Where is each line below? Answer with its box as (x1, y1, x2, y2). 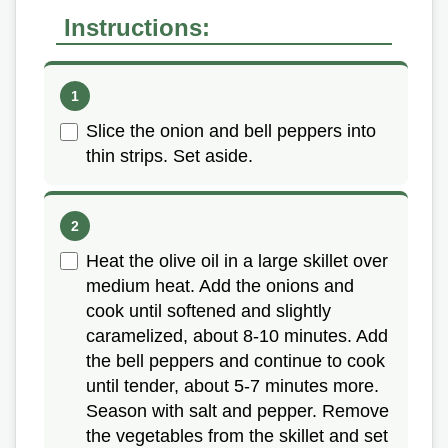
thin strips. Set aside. (86, 146, 253, 167)
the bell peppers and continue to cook (86, 351, 385, 372)
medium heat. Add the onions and (86, 276, 354, 297)
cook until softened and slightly (86, 301, 331, 322)
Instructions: (64, 14, 210, 42)
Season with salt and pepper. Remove (86, 401, 389, 422)
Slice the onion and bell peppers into (86, 121, 376, 142)
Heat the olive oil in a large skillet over (86, 251, 388, 272)
